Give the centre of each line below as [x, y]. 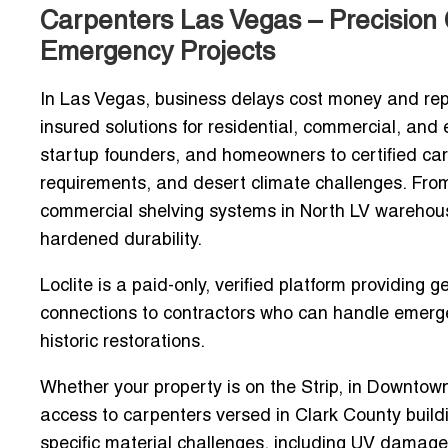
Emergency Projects [157, 53]
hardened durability [118, 241]
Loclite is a [86, 287]
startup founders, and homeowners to [195, 157]
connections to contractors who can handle [217, 315]
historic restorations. [122, 343]
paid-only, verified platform [239, 287]
